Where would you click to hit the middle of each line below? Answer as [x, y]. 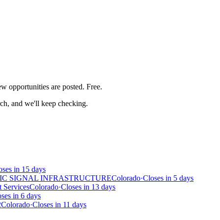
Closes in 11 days [59, 205]
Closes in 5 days [168, 178]
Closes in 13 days [88, 187]
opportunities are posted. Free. [55, 87]
